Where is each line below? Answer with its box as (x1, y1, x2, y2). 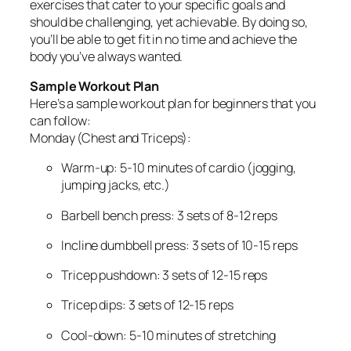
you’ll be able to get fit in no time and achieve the (30, 30, 297, 48)
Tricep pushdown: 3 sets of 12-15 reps (61, 266, 268, 284)
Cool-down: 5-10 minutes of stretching (61, 326, 277, 344)
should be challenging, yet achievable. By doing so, (30, 13, 308, 31)
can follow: (30, 112, 91, 130)
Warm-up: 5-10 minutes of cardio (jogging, (61, 159, 296, 177)
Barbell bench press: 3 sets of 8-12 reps (61, 206, 277, 224)
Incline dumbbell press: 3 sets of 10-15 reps (61, 236, 298, 254)
